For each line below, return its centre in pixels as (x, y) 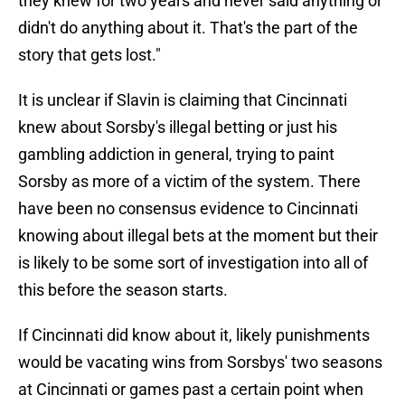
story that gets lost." (89, 55)
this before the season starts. (123, 290)
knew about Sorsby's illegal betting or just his (178, 127)
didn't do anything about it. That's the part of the (188, 28)
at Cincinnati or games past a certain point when (191, 390)
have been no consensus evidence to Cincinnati (188, 209)
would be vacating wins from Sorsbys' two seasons (200, 363)
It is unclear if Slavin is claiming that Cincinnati (183, 100)
